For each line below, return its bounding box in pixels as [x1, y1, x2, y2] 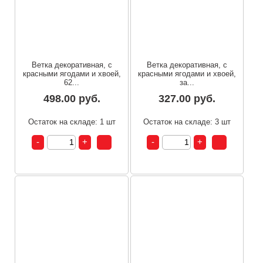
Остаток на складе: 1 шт [28, 117, 116, 126]
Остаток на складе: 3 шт [143, 117, 231, 126]
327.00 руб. [158, 92, 215, 104]
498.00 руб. [43, 92, 100, 104]
